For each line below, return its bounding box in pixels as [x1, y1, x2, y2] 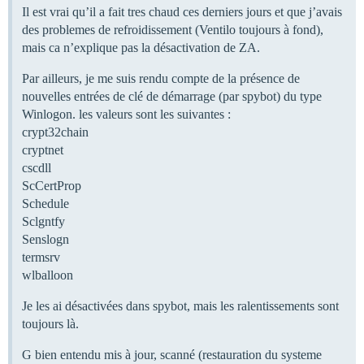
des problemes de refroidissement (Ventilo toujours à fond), [22, 22, 323, 37]
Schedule [22, 196, 69, 210]
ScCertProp [22, 178, 81, 193]
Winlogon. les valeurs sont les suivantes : [22, 106, 231, 121]
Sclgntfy [22, 214, 65, 228]
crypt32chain [22, 124, 89, 139]
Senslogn [22, 232, 69, 246]
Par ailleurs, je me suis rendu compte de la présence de [22, 71, 300, 85]
